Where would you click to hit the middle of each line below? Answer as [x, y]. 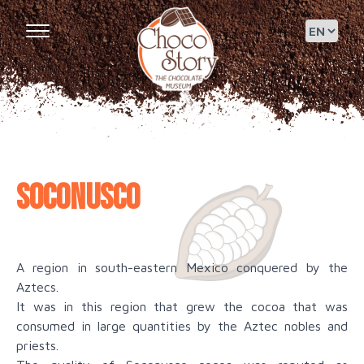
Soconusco [78, 198]
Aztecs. [37, 287]
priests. [37, 346]
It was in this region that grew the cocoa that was [182, 307]
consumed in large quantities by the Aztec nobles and [182, 326]
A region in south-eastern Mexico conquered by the [182, 268]
